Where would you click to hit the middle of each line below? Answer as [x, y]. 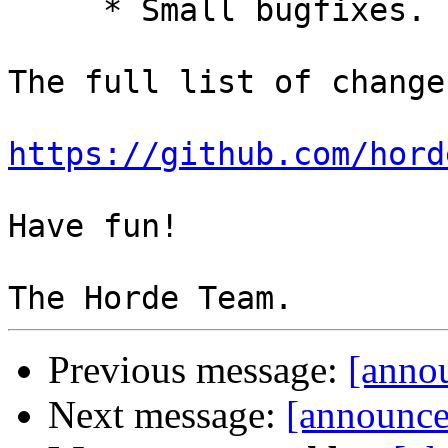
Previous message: [198, 370]
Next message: [167, 415]
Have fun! [93, 226]
